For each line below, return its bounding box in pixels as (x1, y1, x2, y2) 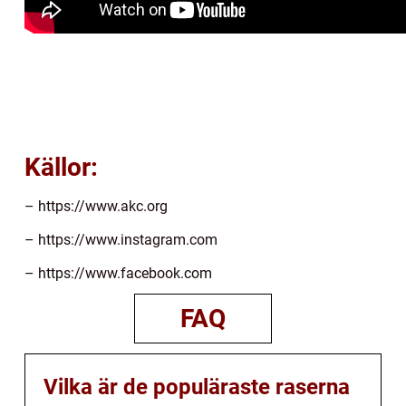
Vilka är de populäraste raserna (43, 374, 350, 401)
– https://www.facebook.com (24, 265, 212, 283)
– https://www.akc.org (24, 198, 168, 216)
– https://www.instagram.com (24, 231, 217, 249)
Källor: (24, 152, 98, 183)
